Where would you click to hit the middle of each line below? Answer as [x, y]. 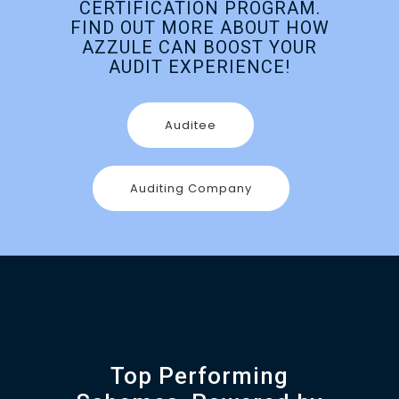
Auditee [191, 125]
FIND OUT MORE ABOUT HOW [199, 27]
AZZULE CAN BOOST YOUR [199, 47]
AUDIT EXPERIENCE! [199, 66]
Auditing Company [191, 188]
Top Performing [199, 375]
